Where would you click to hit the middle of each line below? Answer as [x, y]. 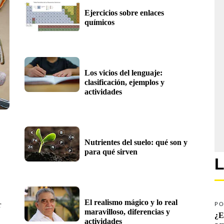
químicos [99, 22]
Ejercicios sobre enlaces [124, 12]
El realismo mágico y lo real [131, 202]
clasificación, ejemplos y [124, 82]
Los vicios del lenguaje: [123, 72]
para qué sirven [111, 151]
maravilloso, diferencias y [127, 211]
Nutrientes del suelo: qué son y [136, 142]
